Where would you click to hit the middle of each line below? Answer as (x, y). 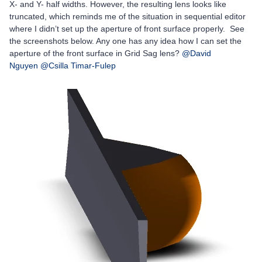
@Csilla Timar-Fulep (78, 65)
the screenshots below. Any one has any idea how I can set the (125, 41)
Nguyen (24, 65)
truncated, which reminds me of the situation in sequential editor (127, 16)
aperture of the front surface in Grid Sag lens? (96, 53)
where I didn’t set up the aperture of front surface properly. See (127, 29)
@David (196, 53)
